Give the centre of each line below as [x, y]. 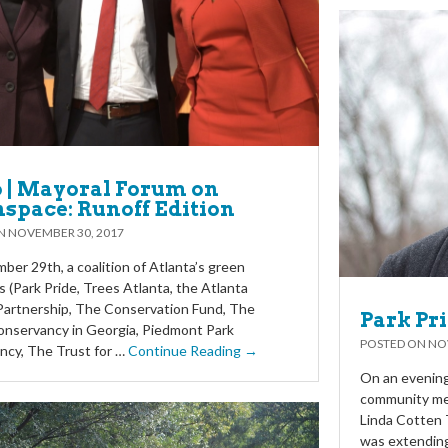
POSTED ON [394, 343]
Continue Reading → [193, 351]
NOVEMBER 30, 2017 [66, 233]
